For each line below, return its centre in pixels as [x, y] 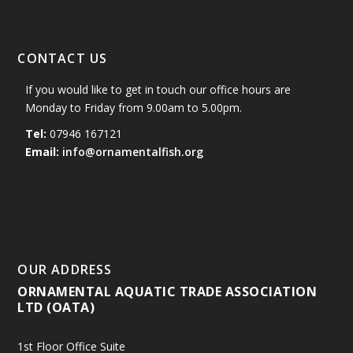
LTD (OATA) [56, 308]
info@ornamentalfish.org [133, 152]
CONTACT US [63, 59]
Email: [43, 152]
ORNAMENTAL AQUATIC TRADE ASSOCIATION [167, 292]
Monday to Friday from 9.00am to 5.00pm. [134, 108]
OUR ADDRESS [65, 270]
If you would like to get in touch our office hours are [158, 90]
